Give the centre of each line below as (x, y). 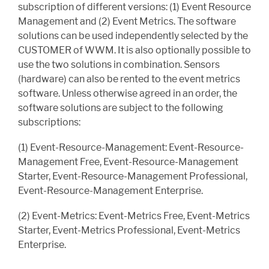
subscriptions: (49, 122)
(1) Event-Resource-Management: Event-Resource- (131, 148)
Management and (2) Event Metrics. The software (127, 22)
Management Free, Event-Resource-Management (128, 162)
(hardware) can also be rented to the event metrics (129, 79)
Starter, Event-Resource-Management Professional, (133, 177)
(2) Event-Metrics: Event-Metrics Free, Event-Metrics (134, 216)
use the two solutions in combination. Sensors (119, 65)
